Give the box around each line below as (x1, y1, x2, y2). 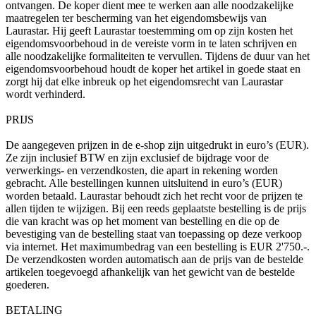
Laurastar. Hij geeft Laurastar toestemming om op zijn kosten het (6, 25, 293, 37)
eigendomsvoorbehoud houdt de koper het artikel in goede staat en (6, 63, 300, 75)
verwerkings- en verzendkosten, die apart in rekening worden (6, 164, 278, 177)
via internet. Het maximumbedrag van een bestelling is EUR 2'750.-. (6, 241, 310, 253)
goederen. (6, 279, 49, 291)
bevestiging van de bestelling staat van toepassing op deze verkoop (6, 228, 302, 241)
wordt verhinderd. (6, 88, 85, 101)
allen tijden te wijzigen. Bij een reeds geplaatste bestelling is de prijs (6, 202, 306, 215)
